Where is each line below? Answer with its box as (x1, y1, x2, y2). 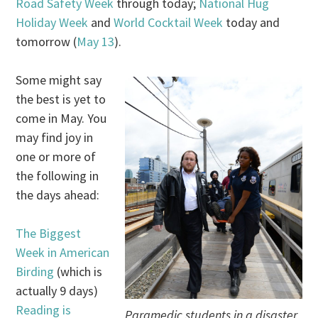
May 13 (77, 33, 115, 50)
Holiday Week (16, 14, 89, 31)
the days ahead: (16, 187, 100, 204)
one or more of (16, 148, 97, 165)
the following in (16, 168, 99, 185)
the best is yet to (16, 91, 106, 108)
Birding (16, 263, 55, 280)
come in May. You (16, 110, 107, 127)
